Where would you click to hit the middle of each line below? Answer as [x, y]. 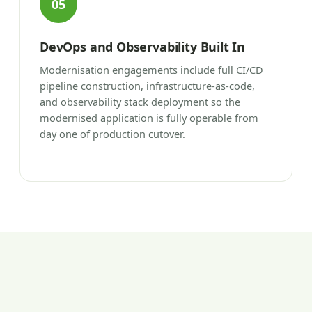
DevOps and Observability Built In [143, 46]
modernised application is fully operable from [149, 117]
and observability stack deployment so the [140, 101]
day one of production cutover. [112, 133]
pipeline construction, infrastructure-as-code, [147, 85]
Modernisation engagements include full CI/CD [151, 69]
